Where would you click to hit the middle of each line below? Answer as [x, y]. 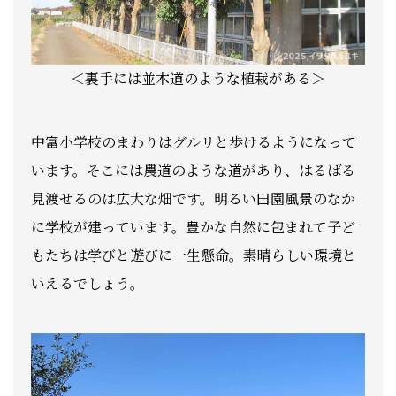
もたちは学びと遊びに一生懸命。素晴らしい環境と [194, 255]
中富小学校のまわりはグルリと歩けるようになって [194, 142]
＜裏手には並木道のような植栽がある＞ [198, 79]
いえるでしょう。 [88, 284]
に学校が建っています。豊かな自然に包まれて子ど [193, 227]
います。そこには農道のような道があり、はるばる [193, 171]
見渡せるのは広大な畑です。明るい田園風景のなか [193, 199]
